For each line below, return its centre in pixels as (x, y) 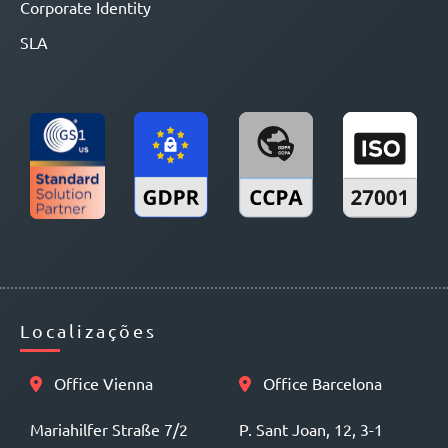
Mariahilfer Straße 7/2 (109, 429)
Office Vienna (101, 383)
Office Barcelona (320, 383)
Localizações (88, 331)
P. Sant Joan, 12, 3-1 (311, 429)
